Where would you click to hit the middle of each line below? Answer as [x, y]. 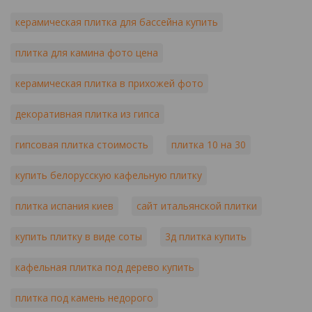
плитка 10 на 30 [209, 145]
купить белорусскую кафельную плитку [109, 175]
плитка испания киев [64, 206]
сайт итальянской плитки [197, 206]
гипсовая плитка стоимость [82, 145]
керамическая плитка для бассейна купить [117, 22]
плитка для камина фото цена [87, 53]
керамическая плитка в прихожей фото [109, 83]
